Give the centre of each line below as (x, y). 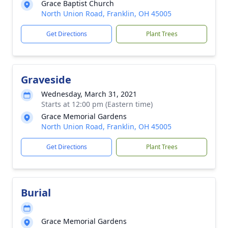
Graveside (46, 80)
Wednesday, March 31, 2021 (89, 94)
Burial (36, 193)
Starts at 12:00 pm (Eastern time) (97, 104)
